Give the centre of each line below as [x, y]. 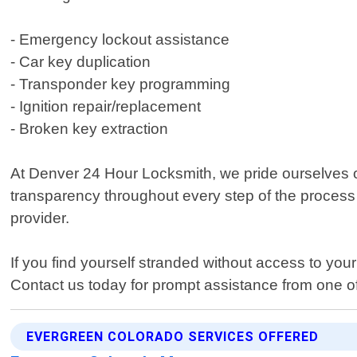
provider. [40, 218]
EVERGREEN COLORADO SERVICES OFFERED [173, 337]
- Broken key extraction [90, 129]
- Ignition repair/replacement [106, 107]
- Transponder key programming [121, 84]
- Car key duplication [81, 62]
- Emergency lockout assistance [120, 40]
